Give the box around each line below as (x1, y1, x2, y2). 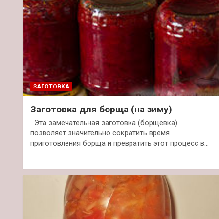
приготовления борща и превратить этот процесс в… (30, 138, 209, 148)
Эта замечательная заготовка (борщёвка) (30, 118, 177, 127)
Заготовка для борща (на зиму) (30, 103, 172, 115)
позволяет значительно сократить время (30, 128, 170, 137)
